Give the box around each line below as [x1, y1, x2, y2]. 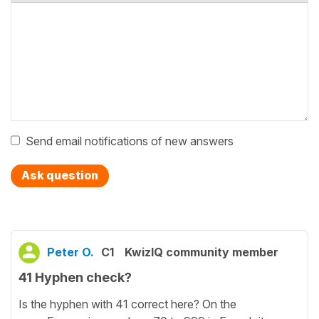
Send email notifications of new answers [26, 134, 234, 148]
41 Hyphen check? [19, 270, 132, 285]
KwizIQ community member [125, 245, 278, 259]
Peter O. [47, 245, 94, 259]
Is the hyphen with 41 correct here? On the [19, 296, 236, 311]
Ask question [21, 168, 98, 182]
